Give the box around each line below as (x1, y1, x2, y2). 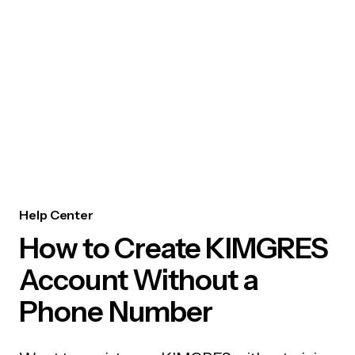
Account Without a (19, 262, 258, 297)
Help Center (19, 207, 94, 223)
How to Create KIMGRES (19, 231, 329, 265)
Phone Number (19, 294, 213, 329)
